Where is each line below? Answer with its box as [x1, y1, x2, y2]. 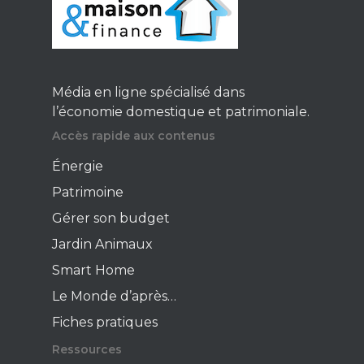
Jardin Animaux [52, 236, 153, 252]
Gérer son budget [52, 210, 170, 226]
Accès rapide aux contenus [52, 128, 215, 143]
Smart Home [52, 262, 135, 278]
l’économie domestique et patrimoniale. [52, 104, 310, 119]
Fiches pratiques [52, 314, 158, 330]
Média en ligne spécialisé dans [52, 84, 245, 100]
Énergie [52, 158, 103, 174]
